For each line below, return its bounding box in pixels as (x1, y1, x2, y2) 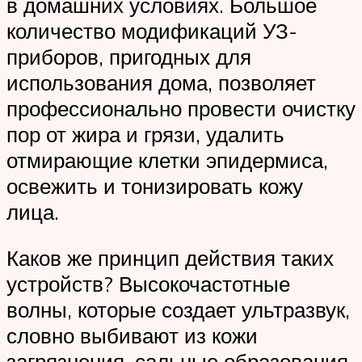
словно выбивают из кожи (6, 322, 258, 349)
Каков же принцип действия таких (6, 245, 334, 271)
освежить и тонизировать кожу (6, 172, 303, 199)
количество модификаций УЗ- (6, 17, 297, 44)
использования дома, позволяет (6, 69, 316, 95)
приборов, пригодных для (6, 43, 251, 69)
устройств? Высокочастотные (6, 271, 290, 297)
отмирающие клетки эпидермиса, (6, 146, 328, 173)
